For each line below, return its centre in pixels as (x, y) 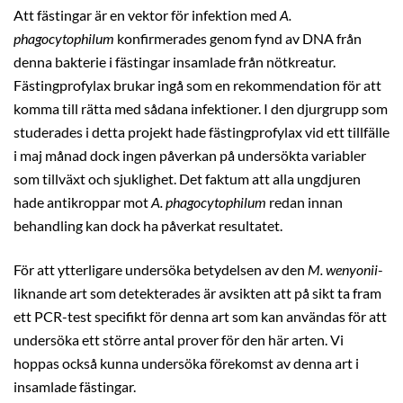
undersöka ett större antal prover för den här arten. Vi (179, 340)
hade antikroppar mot (82, 203)
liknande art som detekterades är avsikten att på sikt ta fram (197, 294)
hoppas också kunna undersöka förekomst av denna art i (186, 364)
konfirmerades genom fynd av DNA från (238, 39)
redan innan (304, 203)
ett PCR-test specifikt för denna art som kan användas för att (200, 317)
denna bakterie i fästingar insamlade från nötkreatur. (175, 63)
